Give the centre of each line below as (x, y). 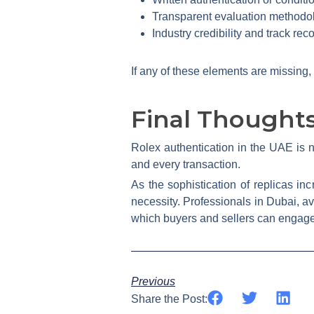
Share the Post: (169, 299)
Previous (153, 281)
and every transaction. (186, 164)
